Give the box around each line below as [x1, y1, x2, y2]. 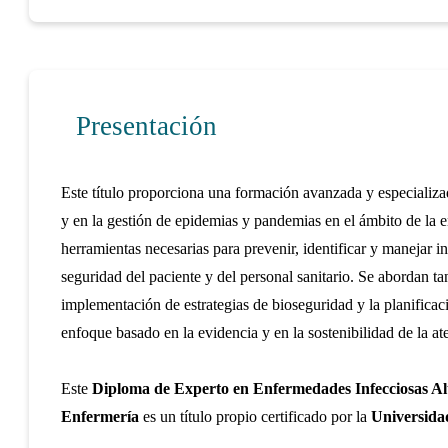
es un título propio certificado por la [138, 408, 371, 426]
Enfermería [60, 408, 139, 426]
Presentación [75, 110, 217, 141]
